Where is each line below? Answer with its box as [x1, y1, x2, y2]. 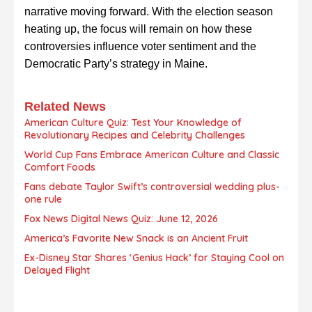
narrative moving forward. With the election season [24, 6, 273, 18]
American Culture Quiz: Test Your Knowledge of [24, 116, 242, 130]
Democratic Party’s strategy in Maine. [24, 58, 208, 70]
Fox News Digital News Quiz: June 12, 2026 [24, 212, 218, 226]
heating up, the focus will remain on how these [24, 23, 252, 36]
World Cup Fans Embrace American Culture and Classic [24, 148, 279, 162]
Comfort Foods [24, 161, 95, 174]
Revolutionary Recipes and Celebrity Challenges [24, 129, 245, 142]
